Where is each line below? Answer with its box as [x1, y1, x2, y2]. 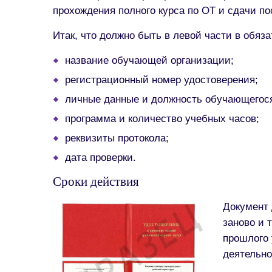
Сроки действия [53, 175, 139, 188]
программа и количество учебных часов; [65, 113, 259, 124]
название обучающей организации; [65, 55, 234, 66]
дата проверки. [65, 152, 136, 163]
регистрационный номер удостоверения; [65, 74, 258, 85]
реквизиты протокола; [65, 132, 169, 143]
